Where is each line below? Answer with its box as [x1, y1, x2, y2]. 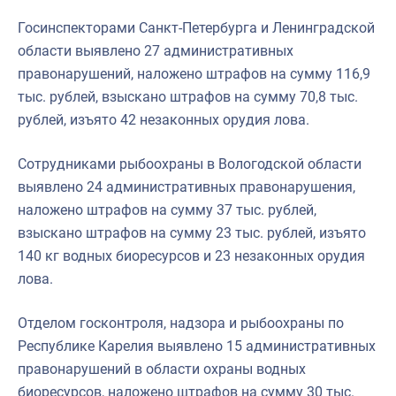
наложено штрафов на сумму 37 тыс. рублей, [18, 201, 316, 218]
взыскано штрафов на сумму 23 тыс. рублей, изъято [18, 224, 366, 241]
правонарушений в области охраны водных [18, 360, 306, 377]
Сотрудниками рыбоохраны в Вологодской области [18, 155, 362, 172]
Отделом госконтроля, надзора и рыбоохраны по [18, 314, 344, 331]
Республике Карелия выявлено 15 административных [18, 337, 376, 354]
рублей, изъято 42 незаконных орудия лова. [18, 110, 309, 128]
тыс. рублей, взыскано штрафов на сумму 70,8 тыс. [18, 88, 358, 105]
